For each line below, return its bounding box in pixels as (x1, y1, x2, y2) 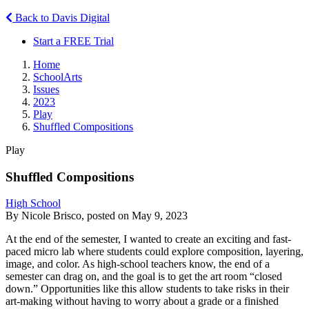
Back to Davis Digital (12, 11, 110, 23)
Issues (33, 83, 59, 95)
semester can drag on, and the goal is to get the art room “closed (6, 270, 282, 283)
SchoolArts (33, 70, 82, 83)
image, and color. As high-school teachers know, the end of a (6, 258, 270, 270)
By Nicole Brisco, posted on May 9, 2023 (6, 210, 188, 222)
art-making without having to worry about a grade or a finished (6, 295, 279, 308)
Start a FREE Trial (33, 34, 114, 47)
